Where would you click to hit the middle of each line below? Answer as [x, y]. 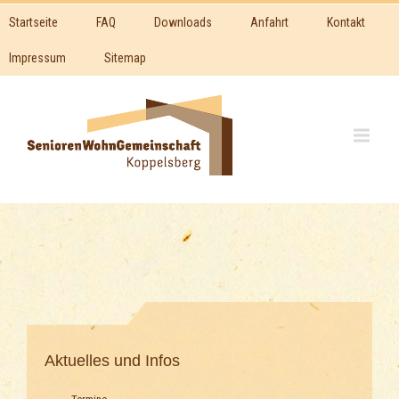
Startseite [33, 22]
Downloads [183, 22]
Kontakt [346, 22]
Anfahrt [269, 22]
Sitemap [125, 58]
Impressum [37, 58]
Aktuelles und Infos [112, 361]
